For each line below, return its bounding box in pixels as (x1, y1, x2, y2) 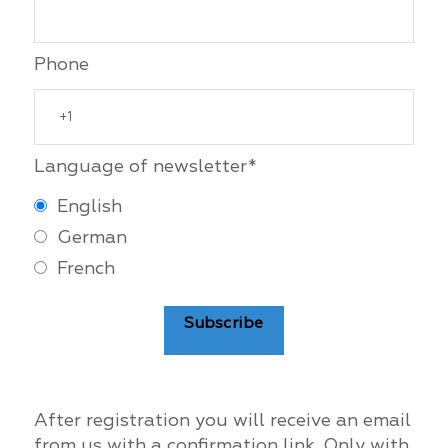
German (56, 226, 132, 249)
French (56, 257, 120, 280)
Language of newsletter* (33, 155, 256, 178)
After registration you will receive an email (33, 409, 411, 432)
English (56, 195, 127, 218)
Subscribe (184, 313, 264, 333)
